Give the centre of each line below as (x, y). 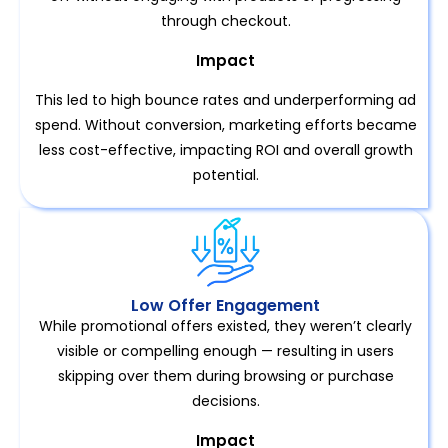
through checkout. (225, 21)
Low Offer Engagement (225, 305)
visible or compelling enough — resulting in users (225, 350)
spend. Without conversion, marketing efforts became (225, 125)
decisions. (225, 400)
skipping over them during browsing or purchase (225, 375)
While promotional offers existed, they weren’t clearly (225, 325)
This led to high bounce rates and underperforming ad (225, 100)
